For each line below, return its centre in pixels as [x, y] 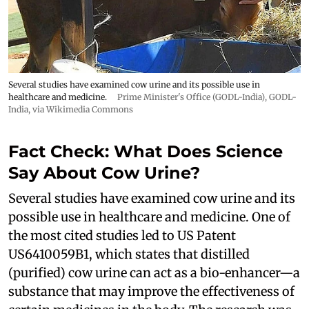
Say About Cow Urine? [104, 173]
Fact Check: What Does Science [146, 152]
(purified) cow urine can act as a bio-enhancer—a [154, 273]
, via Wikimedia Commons [81, 110]
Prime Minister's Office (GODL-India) [191, 97]
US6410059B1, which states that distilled [129, 255]
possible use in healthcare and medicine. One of [149, 217]
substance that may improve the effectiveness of [151, 292]
